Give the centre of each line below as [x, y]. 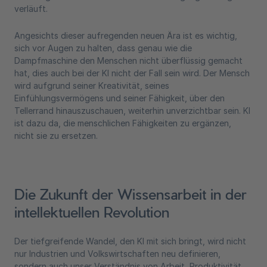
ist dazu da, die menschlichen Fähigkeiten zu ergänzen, [123, 123]
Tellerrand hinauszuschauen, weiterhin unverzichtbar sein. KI [132, 111]
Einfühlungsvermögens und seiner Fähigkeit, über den [119, 98]
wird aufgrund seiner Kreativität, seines [92, 86]
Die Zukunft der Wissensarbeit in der [131, 194]
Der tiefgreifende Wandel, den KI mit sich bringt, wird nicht [130, 241]
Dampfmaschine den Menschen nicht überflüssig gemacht [128, 60]
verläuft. [31, 9]
